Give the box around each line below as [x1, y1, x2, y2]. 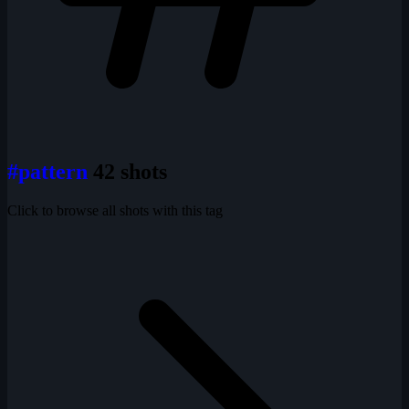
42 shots [93, 159, 167, 184]
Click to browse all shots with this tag [7, 202, 223, 218]
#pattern [7, 159, 93, 184]
